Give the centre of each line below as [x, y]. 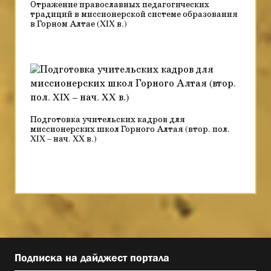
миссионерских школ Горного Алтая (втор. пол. [130, 129]
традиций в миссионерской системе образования [134, 15]
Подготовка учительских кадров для [108, 120]
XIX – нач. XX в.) [64, 139]
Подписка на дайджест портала [92, 258]
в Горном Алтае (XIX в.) [79, 24]
